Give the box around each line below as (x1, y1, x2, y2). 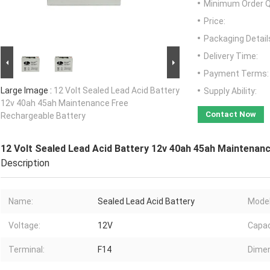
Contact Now (206, 110, 256, 119)
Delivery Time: (204, 51, 258, 61)
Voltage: (8, 221, 40, 231)
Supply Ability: (204, 86, 257, 96)
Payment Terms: (204, 69, 269, 79)
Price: (204, 16, 225, 27)
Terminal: (8, 245, 45, 255)
